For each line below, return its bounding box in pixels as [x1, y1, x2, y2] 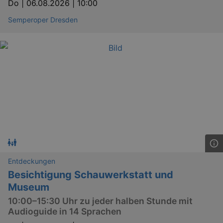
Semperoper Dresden [8, 15, 78, 24]
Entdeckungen [8, 156, 55, 165]
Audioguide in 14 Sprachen [8, 206, 121, 217]
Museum [8, 181, 49, 193]
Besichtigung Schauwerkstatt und [8, 168, 173, 181]
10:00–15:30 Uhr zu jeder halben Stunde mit [8, 196, 193, 206]
